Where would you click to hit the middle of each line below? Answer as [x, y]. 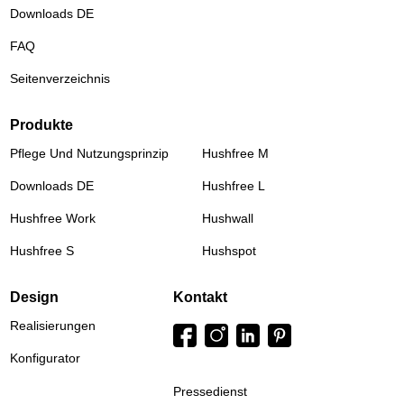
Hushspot [229, 251]
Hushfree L [234, 186]
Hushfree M [235, 154]
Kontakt [200, 298]
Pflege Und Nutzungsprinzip [90, 154]
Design [35, 298]
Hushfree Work [53, 219]
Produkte [42, 125]
